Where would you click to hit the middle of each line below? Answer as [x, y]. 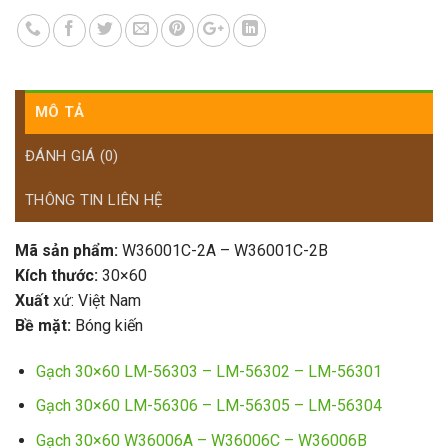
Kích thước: [56, 276]
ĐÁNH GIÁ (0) [72, 156]
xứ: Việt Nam [95, 301]
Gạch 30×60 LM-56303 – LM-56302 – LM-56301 [208, 371]
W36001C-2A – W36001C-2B [223, 251]
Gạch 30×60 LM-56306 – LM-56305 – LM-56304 [208, 406]
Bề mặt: [45, 326]
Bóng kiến [109, 326]
